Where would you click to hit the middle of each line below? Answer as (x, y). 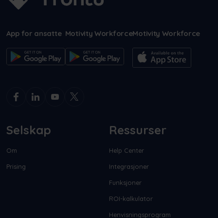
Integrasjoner (129, 166)
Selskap (28, 130)
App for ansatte (34, 33)
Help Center (127, 150)
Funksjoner (125, 182)
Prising (16, 166)
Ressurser (138, 130)
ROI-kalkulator (131, 198)
